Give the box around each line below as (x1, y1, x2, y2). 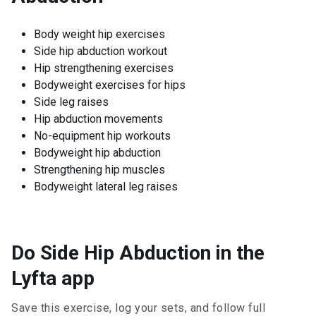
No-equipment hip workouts (34, 129, 171, 142)
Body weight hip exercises (34, 28, 165, 41)
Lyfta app (11, 267, 95, 290)
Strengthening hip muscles (34, 163, 165, 176)
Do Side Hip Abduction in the (11, 241, 265, 265)
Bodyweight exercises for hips (34, 78, 186, 92)
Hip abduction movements (34, 112, 163, 126)
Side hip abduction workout (34, 44, 167, 58)
